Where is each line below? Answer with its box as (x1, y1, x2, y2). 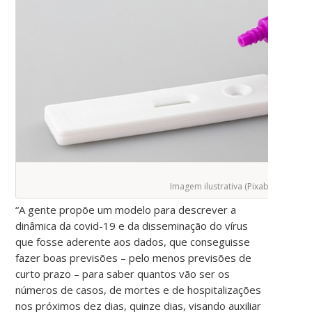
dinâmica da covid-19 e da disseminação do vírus (15, 218, 249, 233)
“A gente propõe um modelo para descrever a (15, 202, 237, 217)
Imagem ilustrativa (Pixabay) (170, 180, 281, 192)
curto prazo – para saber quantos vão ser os (15, 266, 231, 281)
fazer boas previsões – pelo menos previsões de (15, 250, 252, 265)
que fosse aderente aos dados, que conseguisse (15, 234, 251, 249)
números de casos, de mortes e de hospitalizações (15, 282, 262, 297)
